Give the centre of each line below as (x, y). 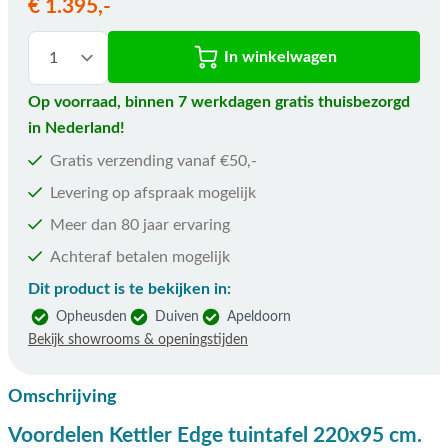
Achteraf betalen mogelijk (140, 257)
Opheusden (91, 317)
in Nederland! (76, 128)
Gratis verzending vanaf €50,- (153, 161)
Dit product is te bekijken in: (129, 289)
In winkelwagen (280, 57)
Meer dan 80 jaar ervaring (140, 225)
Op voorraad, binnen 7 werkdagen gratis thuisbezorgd (219, 102)
